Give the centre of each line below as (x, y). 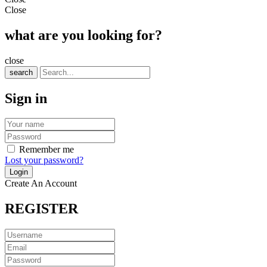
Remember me (46, 150)
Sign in (26, 98)
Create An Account (41, 184)
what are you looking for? (83, 35)
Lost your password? (44, 160)
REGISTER (41, 209)
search (21, 72)
